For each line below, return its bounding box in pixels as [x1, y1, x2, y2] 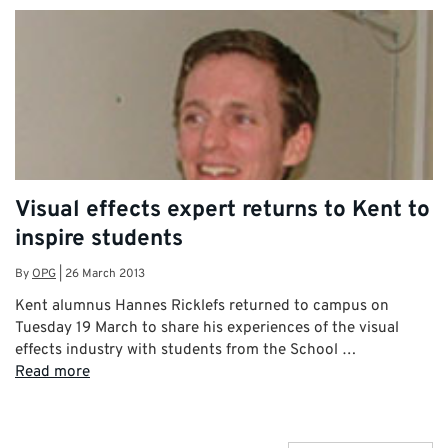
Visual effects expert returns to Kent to [15, 195, 430, 225]
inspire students [15, 224, 183, 254]
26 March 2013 [65, 266, 145, 283]
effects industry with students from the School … [15, 340, 356, 361]
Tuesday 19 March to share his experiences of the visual [15, 318, 399, 339]
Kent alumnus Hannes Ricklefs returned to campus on [15, 296, 389, 317]
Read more [15, 362, 90, 383]
